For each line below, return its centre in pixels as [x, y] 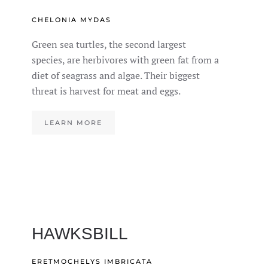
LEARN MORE [74, 123]
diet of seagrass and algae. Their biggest [116, 75]
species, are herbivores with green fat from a [126, 60]
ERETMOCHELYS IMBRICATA [92, 261]
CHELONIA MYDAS [72, 20]
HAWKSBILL [80, 234]
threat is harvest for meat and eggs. [106, 91]
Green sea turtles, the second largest [109, 44]
